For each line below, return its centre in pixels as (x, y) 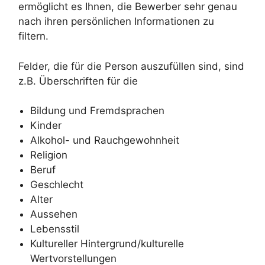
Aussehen (54, 214)
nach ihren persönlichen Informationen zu (116, 22)
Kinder (46, 126)
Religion (49, 155)
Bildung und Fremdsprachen (97, 111)
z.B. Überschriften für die (78, 81)
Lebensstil (55, 229)
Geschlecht (57, 185)
